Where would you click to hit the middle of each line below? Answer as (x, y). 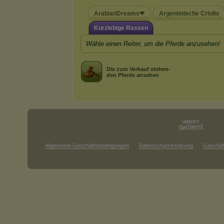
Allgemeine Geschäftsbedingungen (87, 145)
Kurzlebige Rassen (121, 28)
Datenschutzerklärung (166, 145)
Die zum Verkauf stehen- (138, 69)
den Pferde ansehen (133, 75)
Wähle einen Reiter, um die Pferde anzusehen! (153, 44)
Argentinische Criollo (189, 13)
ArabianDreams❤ (119, 13)
